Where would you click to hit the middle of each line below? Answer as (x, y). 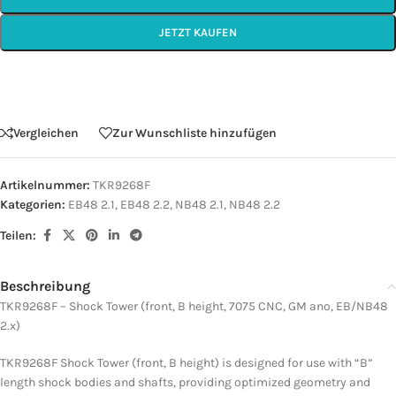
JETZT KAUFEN (198, 32)
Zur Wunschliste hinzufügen (194, 133)
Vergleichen (46, 133)
